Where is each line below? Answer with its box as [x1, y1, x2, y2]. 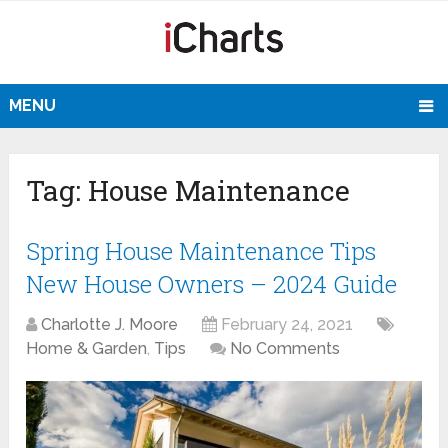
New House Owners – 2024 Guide [26, 268, 398, 301]
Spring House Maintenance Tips [26, 235, 377, 268]
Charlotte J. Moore [41, 315, 179, 335]
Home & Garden [26, 339, 148, 359]
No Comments [230, 339, 341, 359]
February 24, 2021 [221, 315, 354, 335]
